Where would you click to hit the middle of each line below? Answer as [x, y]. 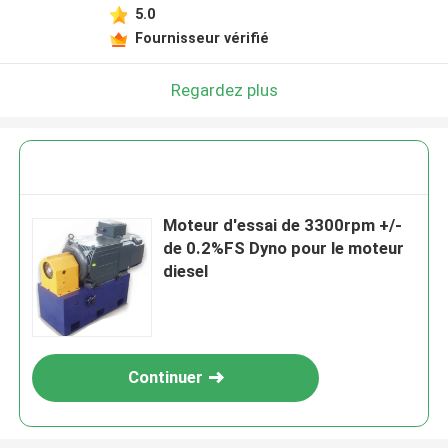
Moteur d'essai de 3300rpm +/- [283, 225]
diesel [186, 271]
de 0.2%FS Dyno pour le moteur [284, 248]
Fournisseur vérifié [201, 37]
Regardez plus [224, 89]
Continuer [165, 377]
